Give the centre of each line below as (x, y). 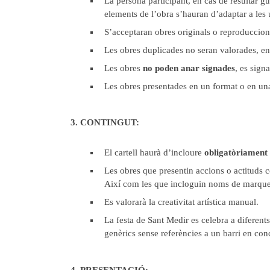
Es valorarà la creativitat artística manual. (181, 202)
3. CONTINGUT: (105, 123)
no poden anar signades (189, 68)
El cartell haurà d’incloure (154, 153)
